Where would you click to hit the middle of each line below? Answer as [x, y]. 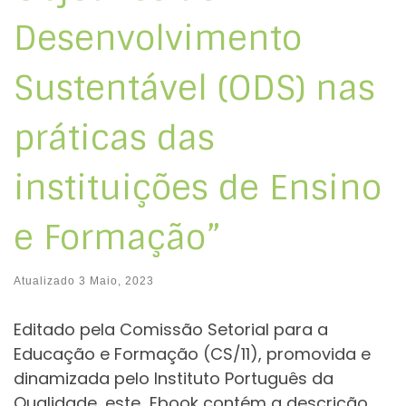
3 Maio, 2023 [116, 281]
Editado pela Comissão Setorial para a [171, 330]
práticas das [114, 137]
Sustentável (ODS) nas [194, 87]
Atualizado [46, 281]
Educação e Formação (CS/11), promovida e [192, 354]
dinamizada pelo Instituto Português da [174, 379]
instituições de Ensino [198, 187]
